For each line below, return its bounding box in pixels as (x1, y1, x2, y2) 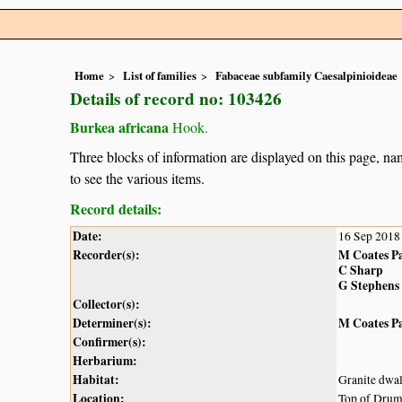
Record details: (70, 197, 162, 219)
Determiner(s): (73, 313, 152, 332)
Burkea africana (70, 117, 169, 138)
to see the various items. (70, 168, 205, 188)
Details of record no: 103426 (70, 86, 282, 112)
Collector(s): (73, 294, 140, 313)
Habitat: (73, 370, 119, 389)
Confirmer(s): (73, 332, 146, 351)
